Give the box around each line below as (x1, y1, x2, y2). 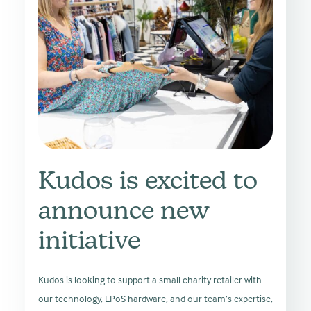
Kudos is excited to (38, 170, 258, 195)
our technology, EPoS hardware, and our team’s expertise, (38, 292, 273, 304)
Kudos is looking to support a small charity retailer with (38, 274, 262, 285)
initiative (38, 230, 140, 255)
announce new (38, 200, 209, 225)
